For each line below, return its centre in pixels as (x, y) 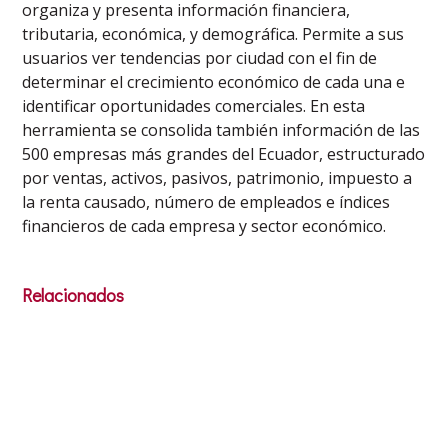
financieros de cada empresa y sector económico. (204, 226)
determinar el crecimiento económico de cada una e (214, 82)
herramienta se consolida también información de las (221, 130)
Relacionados (73, 295)
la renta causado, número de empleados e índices (206, 202)
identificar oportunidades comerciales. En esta (194, 106)
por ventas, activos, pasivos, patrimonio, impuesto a (217, 178)
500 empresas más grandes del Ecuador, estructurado (224, 154)
